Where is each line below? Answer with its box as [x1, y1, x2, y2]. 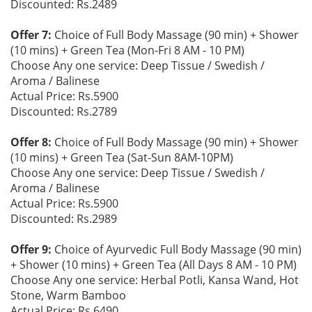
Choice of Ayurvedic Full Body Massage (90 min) [52, 242, 302, 257]
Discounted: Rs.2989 [10, 211, 117, 226]
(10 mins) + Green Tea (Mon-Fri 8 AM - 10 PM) [10, 42, 244, 58]
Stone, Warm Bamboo [10, 288, 126, 303]
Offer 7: [10, 27, 52, 42]
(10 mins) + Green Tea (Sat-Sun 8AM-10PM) [10, 150, 233, 165]
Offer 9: [10, 242, 52, 257]
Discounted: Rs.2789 [10, 104, 117, 119]
